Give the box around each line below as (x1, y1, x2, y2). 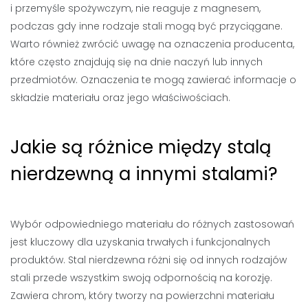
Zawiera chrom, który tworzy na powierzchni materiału (10, 289, 274, 302)
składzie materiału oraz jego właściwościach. (10, 91, 230, 104)
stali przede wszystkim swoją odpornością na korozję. (10, 271, 272, 285)
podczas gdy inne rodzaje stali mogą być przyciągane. (10, 19, 283, 33)
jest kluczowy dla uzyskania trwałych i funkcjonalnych (10, 235, 270, 249)
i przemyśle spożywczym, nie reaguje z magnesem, (10, 1, 261, 15)
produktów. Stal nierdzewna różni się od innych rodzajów (10, 253, 287, 267)
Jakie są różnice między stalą (10, 135, 272, 159)
